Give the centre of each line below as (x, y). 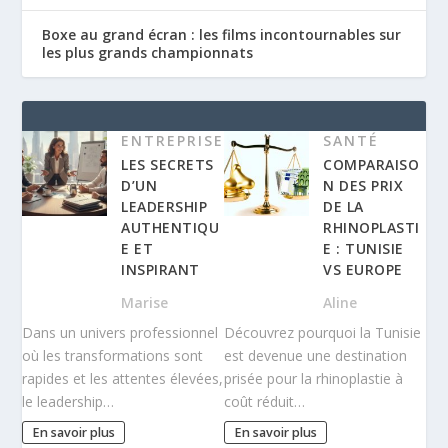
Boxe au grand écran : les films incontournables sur (222, 34)
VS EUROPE (363, 269)
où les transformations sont (113, 355)
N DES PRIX (363, 185)
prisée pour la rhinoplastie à (313, 378)
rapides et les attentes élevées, (123, 378)
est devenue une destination (315, 355)
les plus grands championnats (148, 52)
